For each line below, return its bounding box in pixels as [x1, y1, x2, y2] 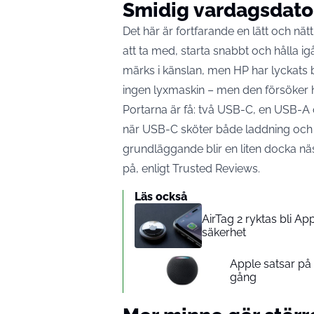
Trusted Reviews [172, 161, 258, 175]
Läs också [135, 189, 187, 203]
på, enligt [123, 161, 172, 175]
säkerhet [202, 225, 246, 239]
